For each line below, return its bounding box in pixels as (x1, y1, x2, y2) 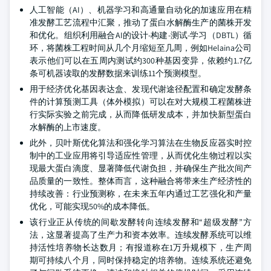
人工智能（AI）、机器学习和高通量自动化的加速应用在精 (30, 4, 252, 15)
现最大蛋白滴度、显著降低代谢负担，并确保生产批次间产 (30, 163, 252, 174)
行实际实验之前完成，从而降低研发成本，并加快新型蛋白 (30, 109, 252, 120)
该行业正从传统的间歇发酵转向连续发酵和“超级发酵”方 (30, 217, 252, 227)
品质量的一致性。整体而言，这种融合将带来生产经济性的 (30, 175, 252, 186)
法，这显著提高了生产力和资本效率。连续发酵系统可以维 (30, 229, 252, 240)
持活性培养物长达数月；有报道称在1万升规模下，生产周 (30, 242, 252, 253)
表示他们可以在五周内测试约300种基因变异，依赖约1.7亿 (30, 55, 252, 66)
